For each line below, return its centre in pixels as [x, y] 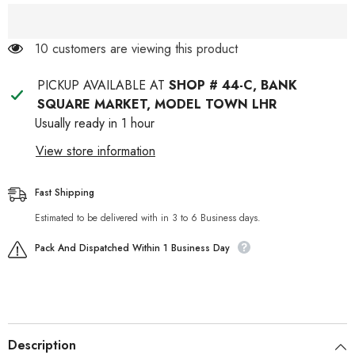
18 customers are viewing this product [136, 49]
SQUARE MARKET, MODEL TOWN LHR [157, 105]
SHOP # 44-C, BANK [233, 86]
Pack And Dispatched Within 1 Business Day [132, 248]
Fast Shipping [65, 193]
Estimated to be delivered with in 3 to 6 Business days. [148, 218]
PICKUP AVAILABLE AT [103, 86]
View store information [95, 151]
